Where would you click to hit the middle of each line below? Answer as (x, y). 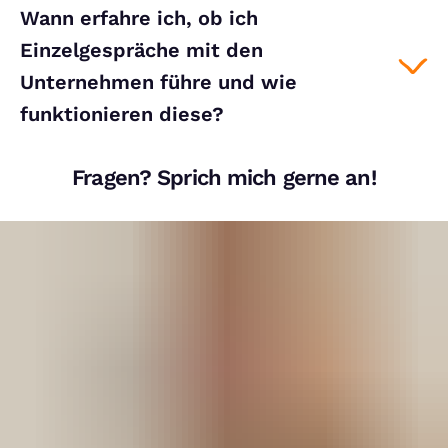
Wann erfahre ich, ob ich (139, 18)
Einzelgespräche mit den (141, 50)
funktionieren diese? (122, 114)
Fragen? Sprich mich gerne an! (224, 177)
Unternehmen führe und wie (158, 82)
